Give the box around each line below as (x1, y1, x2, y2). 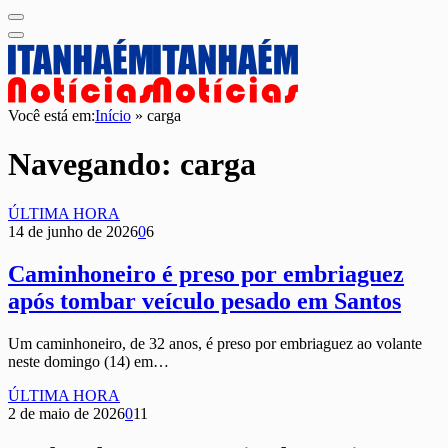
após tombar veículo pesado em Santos (8, 287, 401, 314)
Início (95, 107, 131, 124)
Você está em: (8, 107, 95, 124)
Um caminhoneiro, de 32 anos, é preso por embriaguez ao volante (8, 334, 422, 352)
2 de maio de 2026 (8, 404, 125, 422)
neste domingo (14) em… (8, 352, 169, 370)
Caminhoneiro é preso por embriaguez (8, 260, 404, 287)
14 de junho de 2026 (8, 222, 138, 240)
